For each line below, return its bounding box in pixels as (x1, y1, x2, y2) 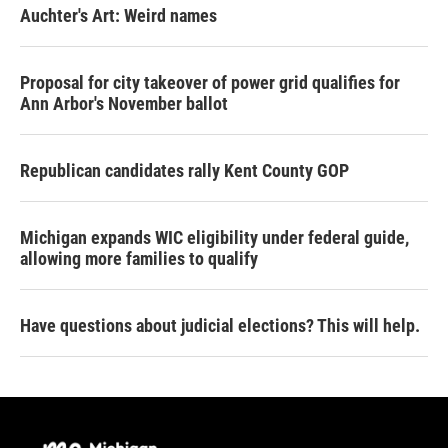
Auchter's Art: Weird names (20, 5, 217, 27)
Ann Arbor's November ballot (20, 93, 228, 115)
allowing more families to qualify (20, 248, 258, 270)
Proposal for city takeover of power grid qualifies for (20, 72, 400, 94)
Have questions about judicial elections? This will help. (20, 315, 420, 337)
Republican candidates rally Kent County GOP (20, 160, 349, 182)
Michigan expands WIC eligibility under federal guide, (20, 227, 409, 249)
